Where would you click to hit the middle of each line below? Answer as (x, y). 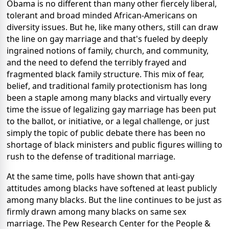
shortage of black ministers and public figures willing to (114, 145)
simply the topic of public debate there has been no (106, 133)
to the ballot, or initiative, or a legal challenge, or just (108, 121)
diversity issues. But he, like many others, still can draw (112, 27)
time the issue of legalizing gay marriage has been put (111, 110)
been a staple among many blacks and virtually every (109, 98)
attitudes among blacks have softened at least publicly (112, 188)
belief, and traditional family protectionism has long (107, 86)
